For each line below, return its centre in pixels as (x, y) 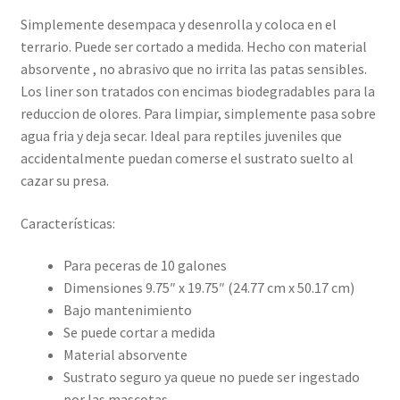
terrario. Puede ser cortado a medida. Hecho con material (193, 46)
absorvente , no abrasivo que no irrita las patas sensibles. (193, 68)
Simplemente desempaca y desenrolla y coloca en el (178, 24)
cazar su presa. (64, 180)
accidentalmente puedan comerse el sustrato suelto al (187, 158)
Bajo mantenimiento (127, 310)
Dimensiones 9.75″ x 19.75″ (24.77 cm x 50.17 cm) (208, 288)
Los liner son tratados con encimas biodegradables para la (197, 91)
